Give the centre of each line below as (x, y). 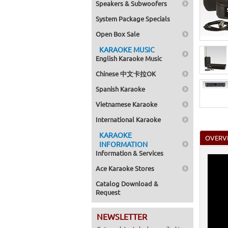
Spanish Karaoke (120, 89)
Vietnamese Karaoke (126, 104)
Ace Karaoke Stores (125, 168)
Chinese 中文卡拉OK (126, 74)
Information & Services (130, 153)
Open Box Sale (118, 34)
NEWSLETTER (122, 216)
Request (108, 192)
